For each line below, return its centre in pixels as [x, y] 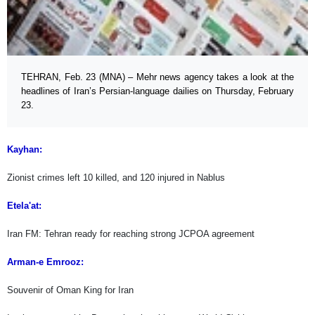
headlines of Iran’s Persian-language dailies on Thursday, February [157, 91]
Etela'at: [24, 206]
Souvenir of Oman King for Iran [70, 290]
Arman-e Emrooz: [45, 262]
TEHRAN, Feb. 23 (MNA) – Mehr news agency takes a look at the [157, 77]
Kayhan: [25, 150]
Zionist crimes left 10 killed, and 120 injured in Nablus [116, 178]
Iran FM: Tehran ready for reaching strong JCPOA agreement [131, 234]
